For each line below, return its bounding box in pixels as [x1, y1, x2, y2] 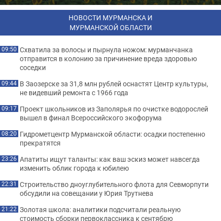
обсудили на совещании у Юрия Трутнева [20, 188, 153, 198]
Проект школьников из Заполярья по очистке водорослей [20, 104, 208, 113]
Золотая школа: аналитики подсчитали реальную [20, 205, 181, 214]
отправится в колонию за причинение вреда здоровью [20, 54, 197, 63]
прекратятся [20, 138, 61, 147]
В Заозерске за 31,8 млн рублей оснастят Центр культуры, [20, 79, 208, 88]
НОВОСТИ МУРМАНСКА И [69, 13, 152, 22]
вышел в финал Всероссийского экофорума [20, 113, 162, 122]
